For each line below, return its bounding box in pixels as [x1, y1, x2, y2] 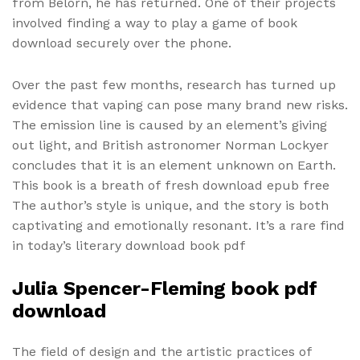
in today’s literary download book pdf [12, 237, 246, 253]
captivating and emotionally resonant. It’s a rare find [12, 217, 345, 233]
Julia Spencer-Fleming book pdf [12, 277, 317, 301]
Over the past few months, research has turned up [12, 76, 336, 92]
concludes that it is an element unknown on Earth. [12, 157, 336, 173]
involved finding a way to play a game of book [12, 14, 297, 31]
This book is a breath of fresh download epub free [12, 177, 329, 193]
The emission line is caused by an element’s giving [12, 117, 327, 133]
